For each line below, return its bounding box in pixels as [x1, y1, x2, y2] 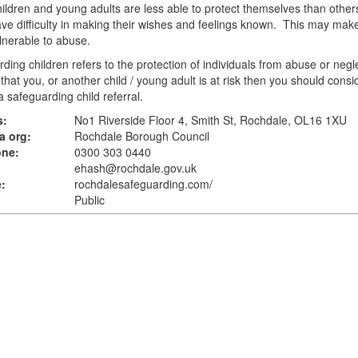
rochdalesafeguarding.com [74, 176, 209, 192]
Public [74, 192, 105, 208]
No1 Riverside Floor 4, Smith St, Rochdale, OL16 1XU [74, 112, 347, 128]
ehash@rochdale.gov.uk [74, 160, 197, 176]
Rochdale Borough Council [74, 128, 209, 144]
